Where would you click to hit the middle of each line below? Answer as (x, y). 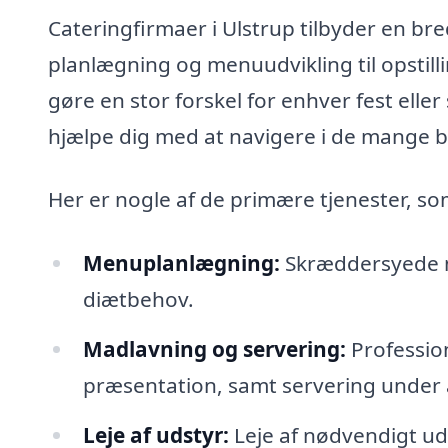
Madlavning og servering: (214, 348)
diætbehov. (138, 298)
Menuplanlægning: (181, 262)
